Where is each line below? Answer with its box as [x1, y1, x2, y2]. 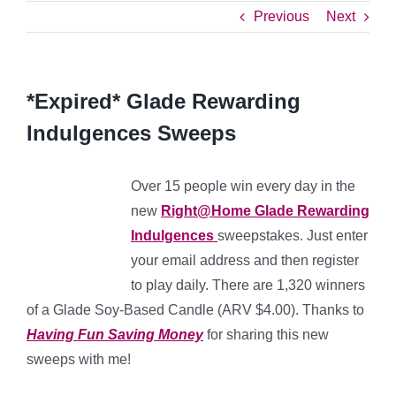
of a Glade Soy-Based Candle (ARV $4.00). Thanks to [27, 302, 364, 317]
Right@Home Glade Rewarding [161, 203, 369, 218]
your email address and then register [131, 253, 359, 268]
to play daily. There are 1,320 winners [131, 278, 365, 293]
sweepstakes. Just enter [217, 228, 368, 243]
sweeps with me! [27, 352, 131, 367]
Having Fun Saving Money [27, 327, 203, 342]
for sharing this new [203, 327, 329, 342]
